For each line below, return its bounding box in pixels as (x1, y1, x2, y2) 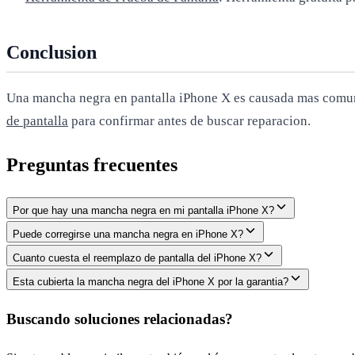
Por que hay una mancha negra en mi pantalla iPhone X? (13, 204, 274, 216)
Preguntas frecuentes (6, 154, 177, 175)
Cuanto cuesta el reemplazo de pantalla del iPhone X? (13, 251, 261, 264)
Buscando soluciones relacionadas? (6, 311, 233, 328)
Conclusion (6, 41, 97, 63)
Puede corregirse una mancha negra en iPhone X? (13, 227, 243, 240)
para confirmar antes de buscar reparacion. (68, 113, 311, 128)
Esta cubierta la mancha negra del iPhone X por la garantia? (13, 275, 288, 288)
